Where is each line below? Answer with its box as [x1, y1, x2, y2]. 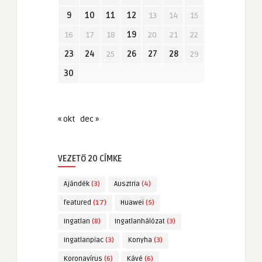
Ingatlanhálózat [115, 217, 165, 226]
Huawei [120, 198, 144, 208]
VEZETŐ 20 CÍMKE [58, 154, 122, 164]
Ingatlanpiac [64, 236, 104, 245]
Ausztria [114, 180, 140, 189]
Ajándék [64, 180, 89, 189]
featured [64, 198, 91, 208]
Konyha [128, 236, 152, 245]
